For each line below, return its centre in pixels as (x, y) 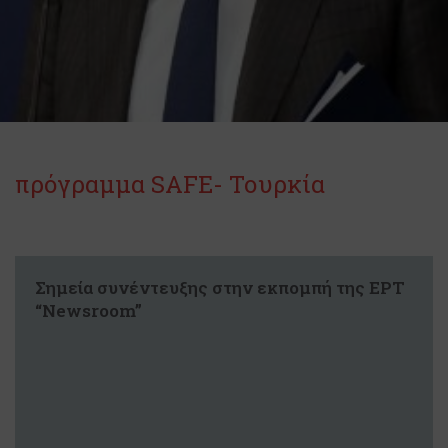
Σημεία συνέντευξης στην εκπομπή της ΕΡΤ (220, 287)
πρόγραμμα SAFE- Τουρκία (170, 184)
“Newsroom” (88, 310)
